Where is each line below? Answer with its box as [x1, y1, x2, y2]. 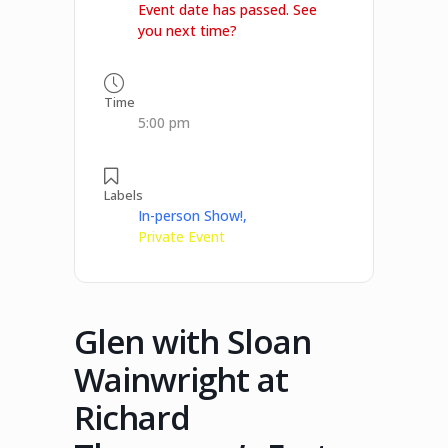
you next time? [138, 20, 237, 40]
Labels [104, 185, 143, 204]
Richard [74, 395, 190, 441]
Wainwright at [74, 357, 288, 403]
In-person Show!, [138, 205, 247, 225]
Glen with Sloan [74, 319, 311, 365]
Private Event [138, 226, 225, 246]
